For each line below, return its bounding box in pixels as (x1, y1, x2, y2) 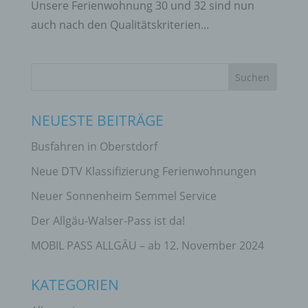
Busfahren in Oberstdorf (30, 139, 157, 155)
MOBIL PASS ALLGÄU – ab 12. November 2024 (30, 238, 264, 254)
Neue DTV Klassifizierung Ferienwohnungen (30, 164, 256, 179)
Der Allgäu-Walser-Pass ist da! (30, 213, 185, 229)
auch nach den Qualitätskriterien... (30, 17, 209, 33)
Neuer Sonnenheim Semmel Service (30, 188, 217, 204)
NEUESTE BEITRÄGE (30, 111, 164, 131)
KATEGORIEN (30, 275, 119, 295)
